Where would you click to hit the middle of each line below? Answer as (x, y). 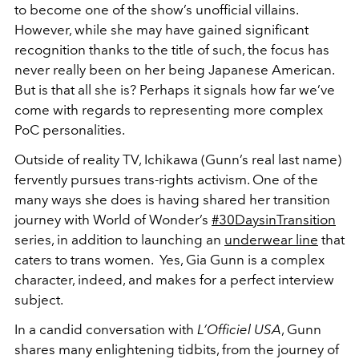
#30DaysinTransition (274, 219)
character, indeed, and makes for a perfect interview (174, 279)
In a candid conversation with (104, 329)
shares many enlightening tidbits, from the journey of (177, 349)
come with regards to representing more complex (169, 109)
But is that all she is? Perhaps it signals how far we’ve (175, 89)
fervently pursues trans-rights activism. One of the (166, 179)
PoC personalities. (70, 129)
